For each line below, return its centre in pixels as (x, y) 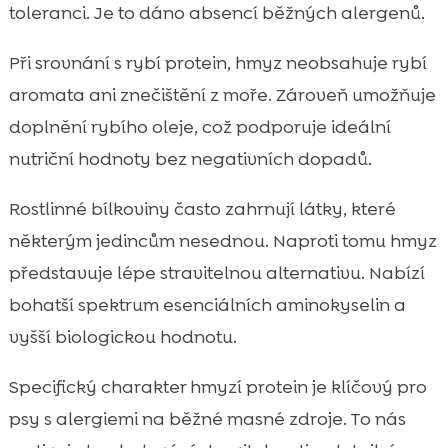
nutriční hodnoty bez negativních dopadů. (190, 158)
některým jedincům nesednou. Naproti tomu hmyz (222, 240)
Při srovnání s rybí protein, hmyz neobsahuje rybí (217, 62)
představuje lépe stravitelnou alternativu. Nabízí (216, 272)
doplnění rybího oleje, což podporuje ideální (199, 126)
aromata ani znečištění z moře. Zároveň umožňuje (222, 94)
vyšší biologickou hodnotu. (122, 336)
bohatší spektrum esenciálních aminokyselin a (207, 304)
